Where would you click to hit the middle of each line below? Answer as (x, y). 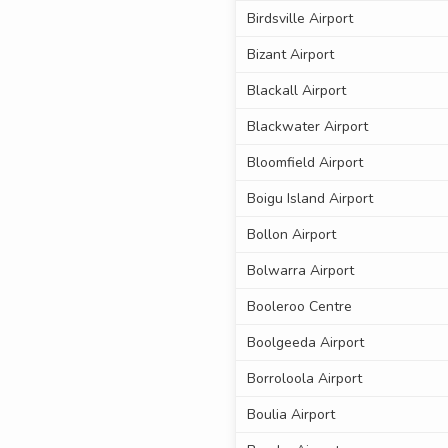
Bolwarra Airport (300, 271)
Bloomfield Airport (304, 163)
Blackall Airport (296, 91)
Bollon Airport (291, 235)
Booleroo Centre (299, 307)
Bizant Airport (290, 55)
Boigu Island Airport (309, 199)
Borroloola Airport (304, 379)
